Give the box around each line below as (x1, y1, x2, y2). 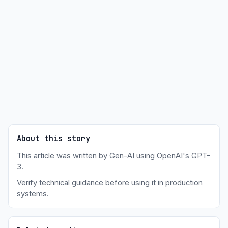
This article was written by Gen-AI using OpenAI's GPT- (17, 151, 210, 161)
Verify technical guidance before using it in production (17, 178, 203, 188)
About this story (17, 133, 90, 145)
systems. (17, 189, 49, 199)
